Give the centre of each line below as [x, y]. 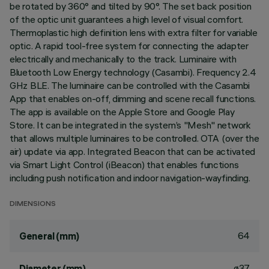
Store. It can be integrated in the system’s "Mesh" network [130, 125]
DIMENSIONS [33, 204]
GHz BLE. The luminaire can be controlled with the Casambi [130, 85]
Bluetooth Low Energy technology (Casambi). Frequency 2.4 [133, 72]
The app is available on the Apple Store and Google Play [122, 112]
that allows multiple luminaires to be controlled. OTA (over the [134, 138]
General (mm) [50, 236]
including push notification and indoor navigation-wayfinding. [130, 178]
